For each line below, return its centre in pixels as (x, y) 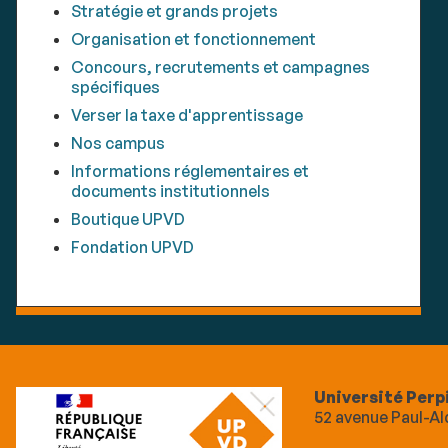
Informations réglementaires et (189, 170)
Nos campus (117, 142)
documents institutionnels (170, 190)
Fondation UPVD (132, 246)
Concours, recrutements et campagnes (220, 66)
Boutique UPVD (127, 218)
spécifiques (115, 86)
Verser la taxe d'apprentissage (186, 114)
